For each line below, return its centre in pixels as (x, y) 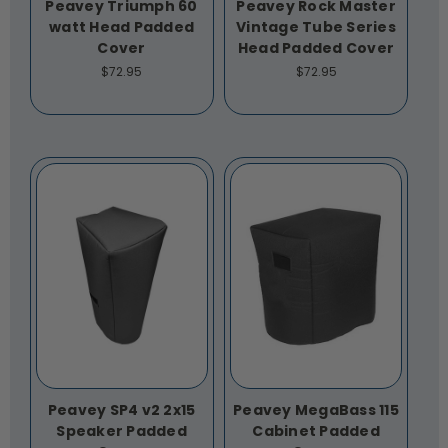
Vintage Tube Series (316, 27)
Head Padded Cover (316, 48)
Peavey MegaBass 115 (316, 410)
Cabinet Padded (316, 431)
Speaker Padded (121, 431)
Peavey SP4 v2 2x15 (121, 410)
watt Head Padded (121, 27)
